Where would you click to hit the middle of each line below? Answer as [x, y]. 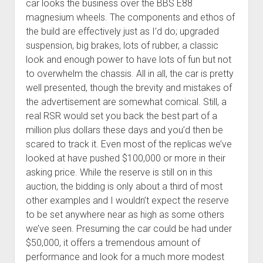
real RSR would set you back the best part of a [121, 116]
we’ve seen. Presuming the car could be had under [129, 228]
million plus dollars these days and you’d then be [124, 130]
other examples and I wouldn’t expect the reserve [127, 200]
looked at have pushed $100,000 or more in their [125, 158]
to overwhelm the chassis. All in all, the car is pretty [129, 73]
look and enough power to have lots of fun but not [128, 59]
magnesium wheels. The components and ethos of [130, 17]
